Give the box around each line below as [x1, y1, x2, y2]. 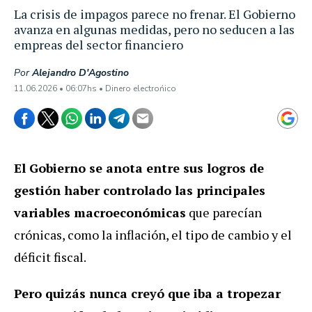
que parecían [186, 204, 262, 221]
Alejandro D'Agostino [32, 66, 129, 79]
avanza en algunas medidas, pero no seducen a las [14, 21, 295, 38]
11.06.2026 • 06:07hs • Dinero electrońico [14, 83, 176, 94]
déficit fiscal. [14, 249, 86, 265]
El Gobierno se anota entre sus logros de [14, 159, 264, 176]
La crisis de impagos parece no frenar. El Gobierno [14, 6, 295, 22]
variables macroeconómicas [14, 204, 186, 221]
